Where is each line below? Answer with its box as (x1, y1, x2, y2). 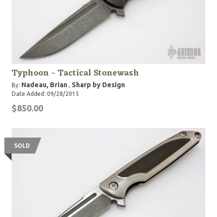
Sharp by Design (72, 81, 125, 89)
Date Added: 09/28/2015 (12, 91, 79, 97)
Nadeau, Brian (21, 81, 67, 89)
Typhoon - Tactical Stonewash (12, 65, 139, 81)
